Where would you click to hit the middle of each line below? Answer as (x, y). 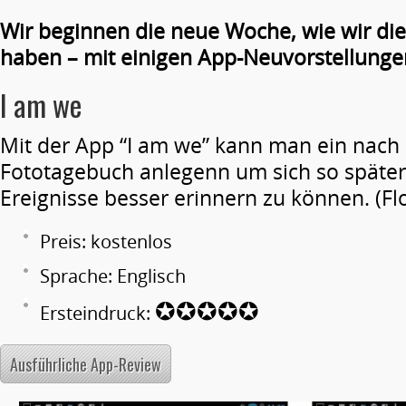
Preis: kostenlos (106, 242)
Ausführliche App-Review (86, 364)
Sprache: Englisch (113, 276)
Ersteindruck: (97, 313)
